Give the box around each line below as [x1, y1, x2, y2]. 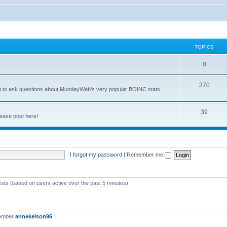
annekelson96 [15, 213, 52, 219]
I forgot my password [69, 151, 122, 158]
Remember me [126, 151, 165, 158]
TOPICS [195, 44, 214, 50]
